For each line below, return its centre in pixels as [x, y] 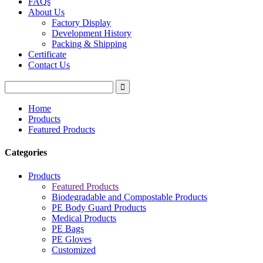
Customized [74, 249]
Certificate [47, 54]
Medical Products [84, 218]
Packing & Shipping [89, 44]
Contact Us [49, 65]
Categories [26, 153]
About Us [46, 12]
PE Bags [68, 228]
